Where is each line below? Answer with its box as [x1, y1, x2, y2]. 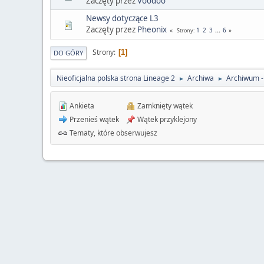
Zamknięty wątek [136, 100, 193, 111]
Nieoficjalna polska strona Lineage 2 [57, 72, 175, 83]
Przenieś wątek [68, 114, 119, 124]
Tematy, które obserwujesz [68, 127, 157, 138]
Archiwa [187, 72, 214, 83]
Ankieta [68, 100, 94, 111]
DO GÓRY [54, 48, 83, 57]
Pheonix [137, 24, 167, 35]
